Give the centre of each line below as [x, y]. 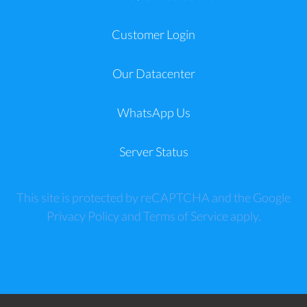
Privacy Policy [83, 216]
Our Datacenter [153, 73]
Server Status [153, 151]
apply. [244, 216]
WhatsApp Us [153, 112]
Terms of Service [185, 216]
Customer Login [153, 34]
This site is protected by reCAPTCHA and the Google [153, 197]
